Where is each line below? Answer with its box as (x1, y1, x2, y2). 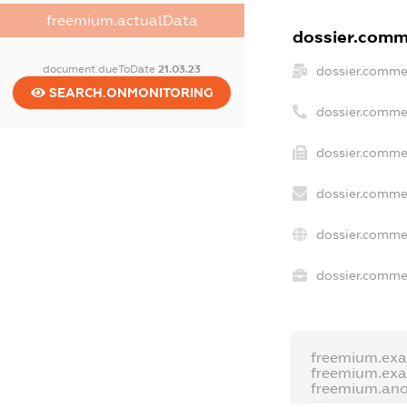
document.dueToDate (43, 63, 159, 76)
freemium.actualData (45, 13, 198, 29)
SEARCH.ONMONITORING (45, 85, 213, 101)
